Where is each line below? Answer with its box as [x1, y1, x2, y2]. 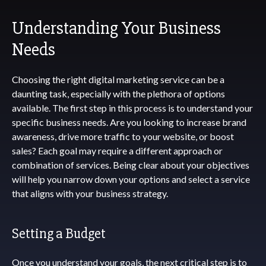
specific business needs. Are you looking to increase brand [12, 116, 246, 128]
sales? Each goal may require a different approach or [12, 145, 223, 156]
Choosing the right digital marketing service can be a [12, 74, 224, 85]
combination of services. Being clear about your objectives [12, 159, 249, 170]
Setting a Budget [12, 225, 106, 242]
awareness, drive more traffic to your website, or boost [12, 131, 234, 142]
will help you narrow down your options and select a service [12, 173, 250, 185]
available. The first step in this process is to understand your [12, 102, 253, 113]
